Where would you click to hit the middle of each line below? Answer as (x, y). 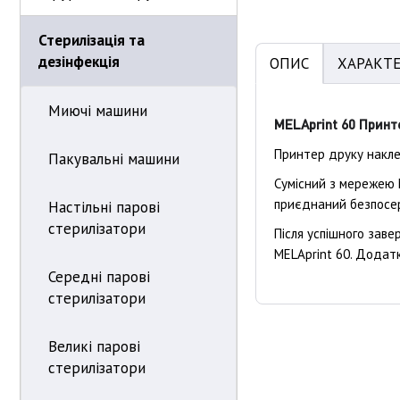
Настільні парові (104, 207)
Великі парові (94, 346)
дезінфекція (79, 62)
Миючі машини (98, 111)
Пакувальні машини (114, 159)
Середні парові (99, 277)
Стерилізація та (92, 40)
